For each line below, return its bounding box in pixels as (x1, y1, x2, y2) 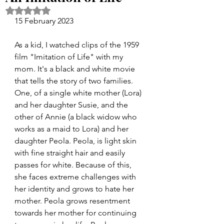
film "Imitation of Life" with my (14, 52, 125, 61)
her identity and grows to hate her (14, 184, 136, 193)
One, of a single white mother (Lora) (14, 88, 143, 97)
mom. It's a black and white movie (14, 64, 137, 73)
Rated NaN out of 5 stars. (27, 6, 110, 14)
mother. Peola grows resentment (14, 196, 132, 205)
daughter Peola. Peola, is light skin (14, 136, 138, 145)
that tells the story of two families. (14, 76, 135, 85)
